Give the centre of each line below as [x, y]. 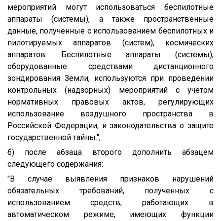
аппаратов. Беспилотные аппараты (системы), [110, 54]
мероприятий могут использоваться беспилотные [110, 7]
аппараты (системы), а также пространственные [110, 19]
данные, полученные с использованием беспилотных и [110, 31]
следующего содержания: [55, 164]
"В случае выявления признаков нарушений [110, 179]
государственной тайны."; [54, 137]
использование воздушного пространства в [110, 113]
